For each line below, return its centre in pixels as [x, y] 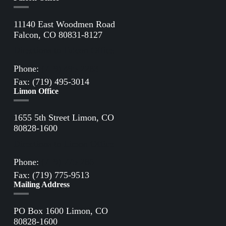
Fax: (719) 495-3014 [51, 82]
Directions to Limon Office [63, 144]
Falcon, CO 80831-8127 [58, 35]
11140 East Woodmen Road [64, 24]
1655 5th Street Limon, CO [64, 118]
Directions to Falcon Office [64, 51]
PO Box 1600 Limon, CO [61, 211]
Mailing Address [41, 185]
